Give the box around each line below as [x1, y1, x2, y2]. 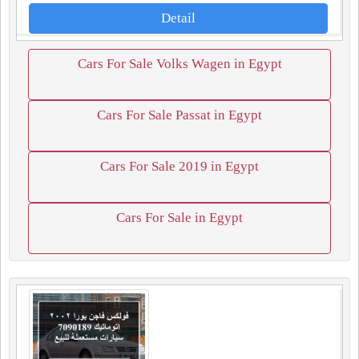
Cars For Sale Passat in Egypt [97, 107, 262, 123]
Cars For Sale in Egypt [116, 210, 243, 225]
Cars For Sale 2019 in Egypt [100, 159, 259, 174]
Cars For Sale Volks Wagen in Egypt [77, 56, 282, 71]
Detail [161, 10, 196, 26]
